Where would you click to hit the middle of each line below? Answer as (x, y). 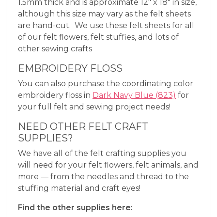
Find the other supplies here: (75, 207)
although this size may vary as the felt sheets (104, 14)
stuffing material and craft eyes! (79, 188)
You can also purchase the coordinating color (106, 83)
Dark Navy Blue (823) (134, 95)
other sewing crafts (55, 48)
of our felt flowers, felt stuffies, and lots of (98, 37)
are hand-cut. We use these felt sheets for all (106, 25)
